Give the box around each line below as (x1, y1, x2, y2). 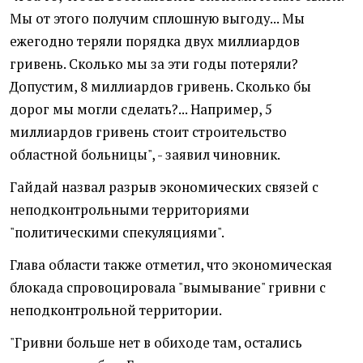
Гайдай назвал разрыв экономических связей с (10, 178, 318, 197)
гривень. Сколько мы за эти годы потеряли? (10, 55, 298, 74)
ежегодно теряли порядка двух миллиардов (10, 32, 300, 51)
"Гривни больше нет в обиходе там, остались (10, 334, 302, 352)
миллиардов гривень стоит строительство (10, 123, 287, 142)
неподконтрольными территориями (10, 201, 250, 220)
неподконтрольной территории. (10, 301, 222, 320)
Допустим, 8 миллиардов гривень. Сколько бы (10, 78, 311, 96)
